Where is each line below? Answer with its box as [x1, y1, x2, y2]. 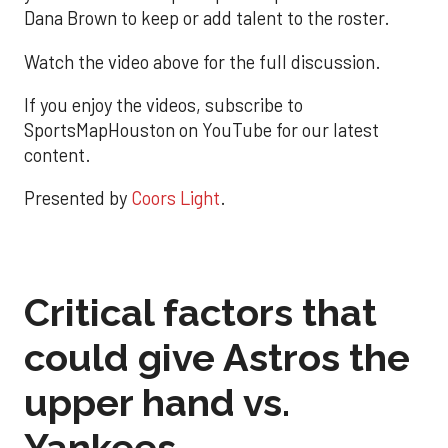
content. [24, 144, 91, 167]
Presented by [24, 187, 131, 210]
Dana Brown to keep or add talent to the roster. [24, 7, 390, 30]
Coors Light [131, 187, 220, 210]
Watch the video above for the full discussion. [24, 50, 381, 73]
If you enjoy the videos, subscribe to [24, 94, 303, 117]
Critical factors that [24, 289, 377, 335]
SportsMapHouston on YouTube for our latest [24, 119, 379, 142]
